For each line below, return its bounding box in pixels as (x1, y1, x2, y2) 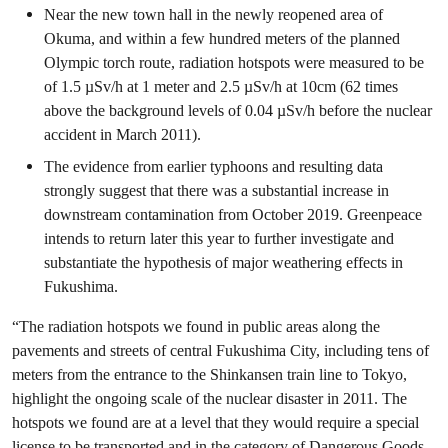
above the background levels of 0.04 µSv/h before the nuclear (44, 101, 432, 120)
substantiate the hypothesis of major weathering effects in (44, 253, 403, 272)
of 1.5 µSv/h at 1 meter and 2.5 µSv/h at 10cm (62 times (44, 77, 398, 96)
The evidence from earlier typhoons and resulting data (44, 157, 383, 176)
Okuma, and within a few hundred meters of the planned (44, 29, 400, 48)
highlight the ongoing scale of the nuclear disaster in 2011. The (12, 389, 407, 408)
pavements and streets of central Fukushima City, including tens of (12, 341, 429, 360)
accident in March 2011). (44, 125, 201, 144)
